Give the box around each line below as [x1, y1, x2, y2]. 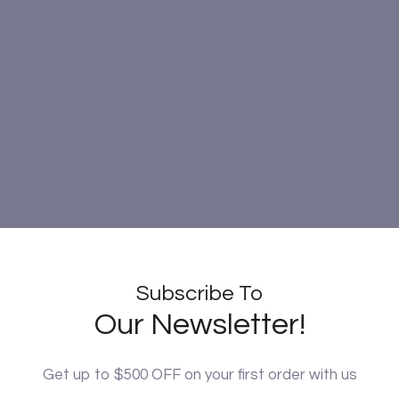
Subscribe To [136, 281, 263, 305]
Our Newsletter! [94, 308, 305, 340]
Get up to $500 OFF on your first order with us [42, 366, 357, 383]
